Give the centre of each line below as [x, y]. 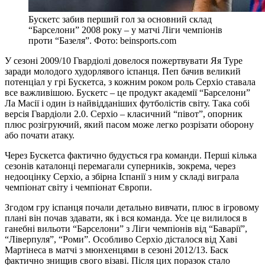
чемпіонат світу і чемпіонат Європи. [78, 188]
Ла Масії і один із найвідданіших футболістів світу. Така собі [127, 104]
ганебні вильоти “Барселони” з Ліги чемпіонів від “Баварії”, [126, 229]
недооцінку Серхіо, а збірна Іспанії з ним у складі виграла [122, 177]
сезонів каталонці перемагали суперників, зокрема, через [120, 166]
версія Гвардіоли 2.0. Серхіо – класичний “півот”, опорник [124, 114]
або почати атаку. [40, 135]
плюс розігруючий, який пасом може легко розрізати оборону [129, 125]
